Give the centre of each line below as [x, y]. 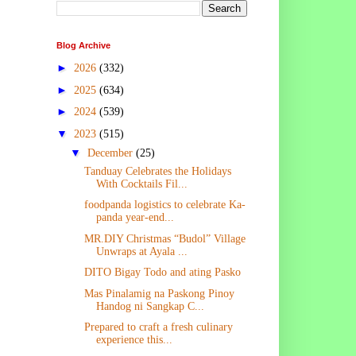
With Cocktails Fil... [141, 184]
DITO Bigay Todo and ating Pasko [162, 273]
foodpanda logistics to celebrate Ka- [164, 205]
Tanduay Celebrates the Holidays [157, 171]
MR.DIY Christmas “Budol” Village [164, 238]
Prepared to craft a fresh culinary [158, 327]
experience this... [134, 340]
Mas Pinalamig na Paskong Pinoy [159, 293]
